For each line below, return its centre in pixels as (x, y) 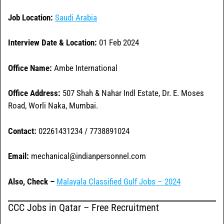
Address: (45, 93)
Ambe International (85, 68)
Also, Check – (31, 181)
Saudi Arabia (76, 17)
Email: (18, 156)
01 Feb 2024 (118, 43)
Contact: (22, 131)
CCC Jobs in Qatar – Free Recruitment (83, 208)
